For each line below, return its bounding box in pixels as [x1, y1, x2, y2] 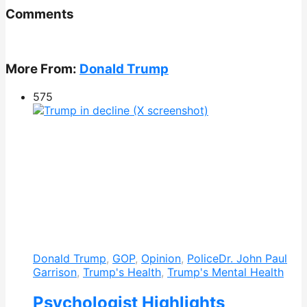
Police [187, 251, 219, 266]
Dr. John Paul [219, 251, 287, 266]
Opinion [141, 251, 181, 266]
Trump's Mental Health [167, 265, 284, 280]
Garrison [33, 265, 77, 280]
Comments [5, 5, 74, 22]
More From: [5, 61, 79, 77]
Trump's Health [83, 265, 161, 280]
